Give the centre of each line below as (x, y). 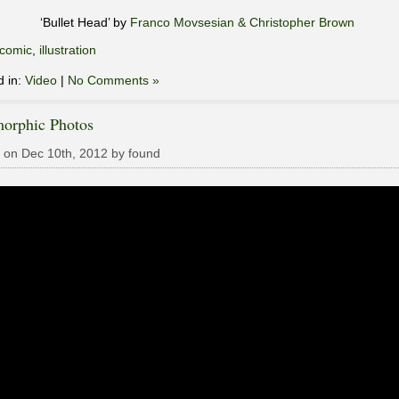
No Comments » (114, 80)
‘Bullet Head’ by (85, 22)
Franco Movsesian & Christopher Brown (242, 22)
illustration (68, 49)
